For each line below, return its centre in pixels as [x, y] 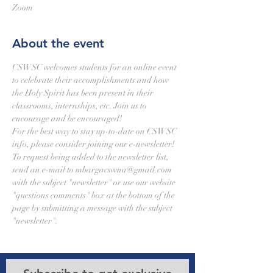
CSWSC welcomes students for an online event [95, 67]
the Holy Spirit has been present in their [84, 93]
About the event [58, 43]
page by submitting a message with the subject [93, 208]
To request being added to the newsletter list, [91, 157]
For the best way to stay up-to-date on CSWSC [95, 131]
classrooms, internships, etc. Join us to [80, 106]
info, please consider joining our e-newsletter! [94, 144]
